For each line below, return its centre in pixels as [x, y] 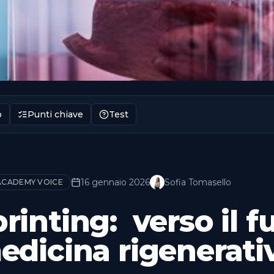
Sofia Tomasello [198, 182]
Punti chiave [55, 114]
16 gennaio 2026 [115, 182]
